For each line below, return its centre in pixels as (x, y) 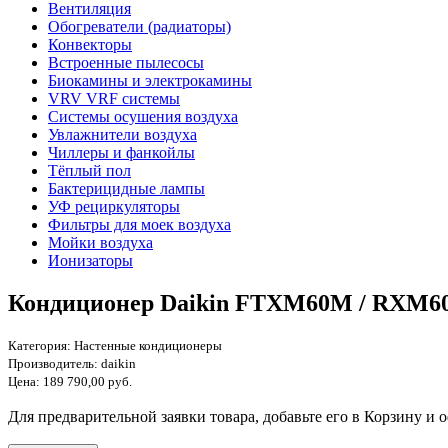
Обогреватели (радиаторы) (139, 26)
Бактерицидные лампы (126, 188)
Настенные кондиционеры (148, 346)
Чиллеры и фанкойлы (121, 152)
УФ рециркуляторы (114, 206)
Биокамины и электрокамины (150, 80)
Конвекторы (90, 44)
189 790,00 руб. (87, 382)
